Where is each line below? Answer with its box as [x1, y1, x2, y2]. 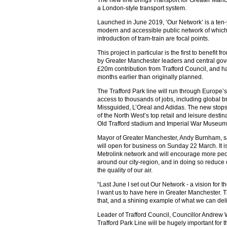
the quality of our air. [97, 166, 153, 174]
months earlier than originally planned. [97, 73, 203, 81]
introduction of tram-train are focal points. [97, 34, 209, 42]
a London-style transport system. [97, 4, 186, 12]
